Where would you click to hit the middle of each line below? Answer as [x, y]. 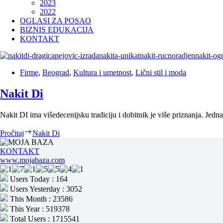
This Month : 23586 [40, 199]
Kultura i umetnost [102, 72]
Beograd [56, 72]
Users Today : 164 [38, 179]
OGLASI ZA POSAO [56, 21]
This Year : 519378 [39, 209]
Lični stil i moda [161, 72]
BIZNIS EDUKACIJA [57, 30]
